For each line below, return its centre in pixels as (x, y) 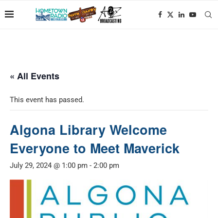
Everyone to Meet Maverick (95, 148)
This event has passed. (47, 100)
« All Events (35, 76)
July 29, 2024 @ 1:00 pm (49, 165)
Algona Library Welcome (88, 129)
